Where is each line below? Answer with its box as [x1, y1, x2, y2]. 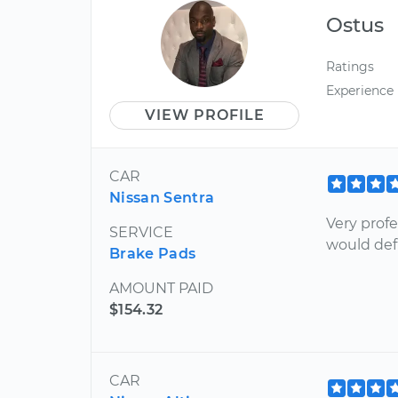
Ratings [326, 59, 375, 75]
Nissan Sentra [109, 189, 215, 206]
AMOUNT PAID [109, 280, 213, 297]
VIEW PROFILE [144, 107, 265, 123]
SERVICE [109, 224, 173, 241]
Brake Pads [109, 245, 196, 262]
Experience [326, 83, 394, 99]
